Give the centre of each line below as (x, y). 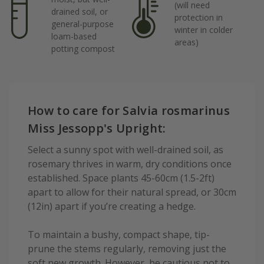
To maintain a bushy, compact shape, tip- (119, 235)
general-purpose (82, 24)
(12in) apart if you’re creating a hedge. (112, 207)
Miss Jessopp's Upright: (97, 128)
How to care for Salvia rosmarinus (129, 110)
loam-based (74, 36)
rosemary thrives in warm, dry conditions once (130, 164)
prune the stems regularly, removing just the (127, 249)
